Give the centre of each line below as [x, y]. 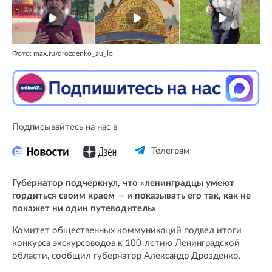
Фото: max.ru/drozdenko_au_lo [63, 54]
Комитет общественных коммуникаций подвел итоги [127, 231]
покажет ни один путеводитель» [84, 209]
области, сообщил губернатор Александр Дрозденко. [127, 256]
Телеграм [170, 151]
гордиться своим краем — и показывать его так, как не [131, 196]
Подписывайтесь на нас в [65, 127]
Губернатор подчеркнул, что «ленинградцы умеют [123, 183]
